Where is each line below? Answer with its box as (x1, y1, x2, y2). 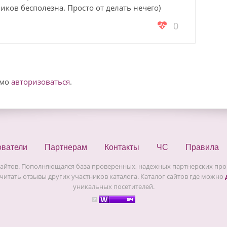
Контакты (104, 143, 139, 152)
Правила (185, 143, 219, 152)
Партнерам (45, 143, 87, 152)
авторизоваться (11, 77, 70, 87)
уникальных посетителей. (72, 182, 155, 192)
